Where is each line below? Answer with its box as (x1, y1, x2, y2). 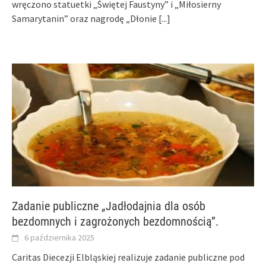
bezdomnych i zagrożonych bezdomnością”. (12, 214, 218, 229)
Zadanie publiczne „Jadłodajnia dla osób (12, 198, 205, 213)
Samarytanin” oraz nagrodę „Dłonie (12, 12, 159, 24)
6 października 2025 (24, 232, 94, 243)
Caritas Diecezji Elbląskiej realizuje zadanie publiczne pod (12, 251, 245, 263)
